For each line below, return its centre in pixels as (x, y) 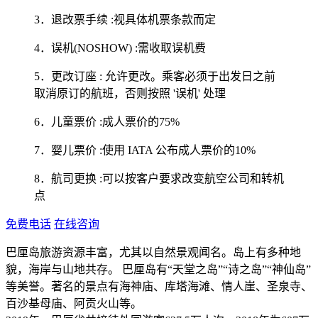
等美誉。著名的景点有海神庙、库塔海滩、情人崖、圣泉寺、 (159, 286)
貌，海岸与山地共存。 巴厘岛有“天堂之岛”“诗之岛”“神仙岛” (158, 269)
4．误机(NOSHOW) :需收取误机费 (120, 48)
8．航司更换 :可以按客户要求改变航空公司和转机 (159, 178)
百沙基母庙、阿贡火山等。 (74, 303)
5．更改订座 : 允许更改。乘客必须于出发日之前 (155, 76)
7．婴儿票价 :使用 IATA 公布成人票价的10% (145, 150)
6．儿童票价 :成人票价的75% (107, 121)
